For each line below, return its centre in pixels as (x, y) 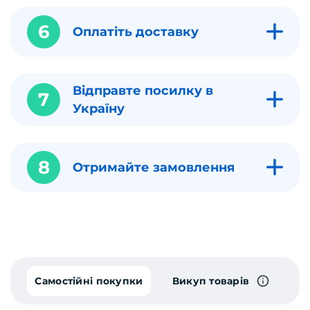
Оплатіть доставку (137, 31)
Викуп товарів (211, 281)
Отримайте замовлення (154, 167)
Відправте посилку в (143, 90)
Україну (99, 108)
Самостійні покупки (89, 281)
